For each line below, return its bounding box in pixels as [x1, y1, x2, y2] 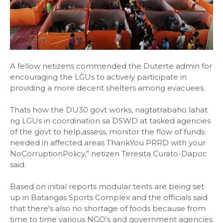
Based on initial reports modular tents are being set [10, 182, 204, 191]
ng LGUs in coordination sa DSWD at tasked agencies [10, 116, 211, 125]
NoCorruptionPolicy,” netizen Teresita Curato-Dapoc [10, 149, 207, 158]
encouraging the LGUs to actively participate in [10, 72, 187, 82]
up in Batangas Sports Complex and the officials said [10, 193, 208, 202]
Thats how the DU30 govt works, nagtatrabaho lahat [10, 105, 208, 114]
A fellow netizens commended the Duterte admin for [10, 61, 212, 71]
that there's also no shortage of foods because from [10, 204, 206, 213]
